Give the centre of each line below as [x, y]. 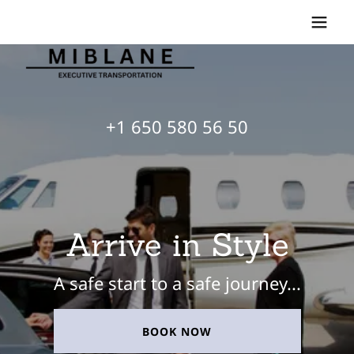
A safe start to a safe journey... [177, 283]
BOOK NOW [177, 331]
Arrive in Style [177, 245]
